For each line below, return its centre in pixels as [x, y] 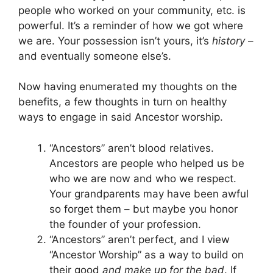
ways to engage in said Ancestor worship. [121, 117]
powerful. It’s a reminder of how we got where [131, 25]
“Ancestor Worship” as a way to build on [147, 254]
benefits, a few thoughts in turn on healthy [122, 102]
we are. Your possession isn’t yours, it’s [115, 41]
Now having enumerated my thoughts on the [128, 87]
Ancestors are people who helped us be [147, 163]
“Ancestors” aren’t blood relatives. [132, 148]
